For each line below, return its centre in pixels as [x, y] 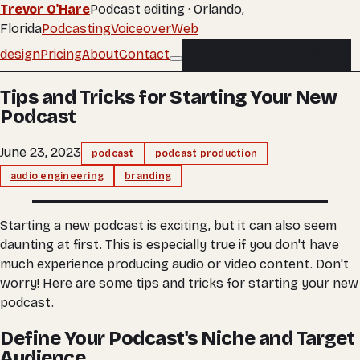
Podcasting [76, 29]
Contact [144, 54]
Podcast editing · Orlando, [167, 9]
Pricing [61, 54]
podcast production [206, 153]
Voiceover [141, 29]
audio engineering [57, 176]
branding [148, 176]
